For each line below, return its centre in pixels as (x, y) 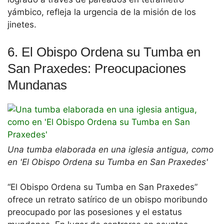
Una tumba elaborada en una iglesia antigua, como (110, 149)
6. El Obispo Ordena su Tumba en (104, 52)
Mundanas (37, 85)
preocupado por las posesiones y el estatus (95, 212)
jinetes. (22, 25)
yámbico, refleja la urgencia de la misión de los (102, 12)
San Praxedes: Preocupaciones (97, 68)
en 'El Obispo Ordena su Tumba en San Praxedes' (108, 162)
